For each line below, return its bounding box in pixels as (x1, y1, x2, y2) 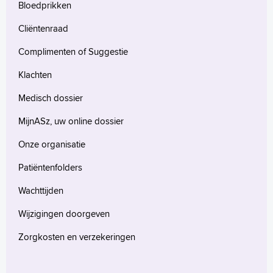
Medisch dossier (18, 91, 83, 105)
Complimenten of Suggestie (18, 45, 128, 58)
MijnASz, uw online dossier (18, 115, 124, 128)
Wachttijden (18, 184, 63, 197)
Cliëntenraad (18, 22, 68, 35)
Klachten (18, 68, 52, 82)
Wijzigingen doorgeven (18, 207, 110, 221)
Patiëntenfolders (18, 161, 82, 174)
